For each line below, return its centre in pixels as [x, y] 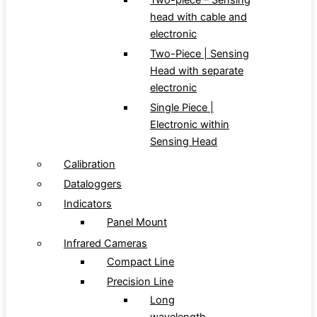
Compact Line [140, 262]
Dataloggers [93, 184]
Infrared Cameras [105, 244]
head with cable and [198, 17]
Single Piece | [182, 108]
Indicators [88, 204]
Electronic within [190, 125]
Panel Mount [137, 223]
